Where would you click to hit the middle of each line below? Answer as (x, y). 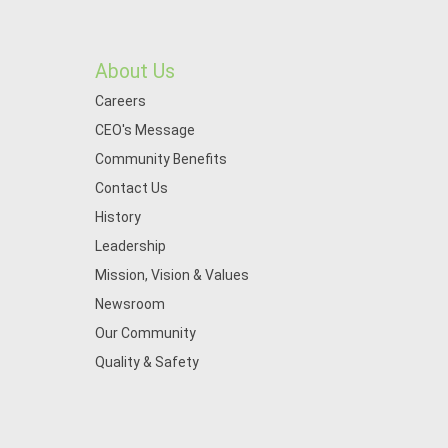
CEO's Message (144, 130)
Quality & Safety (146, 362)
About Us (134, 71)
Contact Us (131, 188)
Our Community (145, 333)
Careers (120, 101)
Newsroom (129, 304)
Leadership (130, 246)
